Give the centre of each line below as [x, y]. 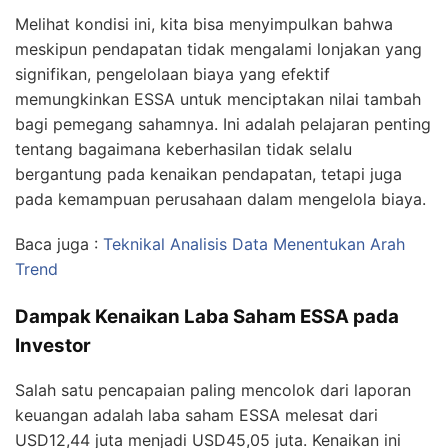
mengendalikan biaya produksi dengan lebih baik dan [216, 57]
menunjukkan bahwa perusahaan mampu [168, 32]
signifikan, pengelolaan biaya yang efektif [172, 202]
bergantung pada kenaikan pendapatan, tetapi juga [208, 302]
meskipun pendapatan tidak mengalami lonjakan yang [218, 177]
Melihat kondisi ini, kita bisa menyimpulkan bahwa [204, 152]
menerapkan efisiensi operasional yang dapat [186, 82]
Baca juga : [59, 372]
